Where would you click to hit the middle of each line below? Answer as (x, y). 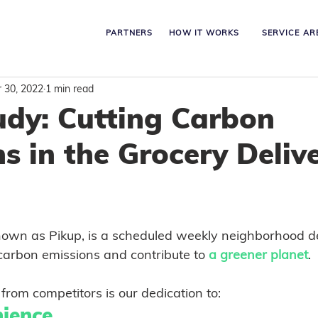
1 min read (70, 88)
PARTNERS (129, 33)
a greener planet (258, 254)
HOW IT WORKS (204, 33)
